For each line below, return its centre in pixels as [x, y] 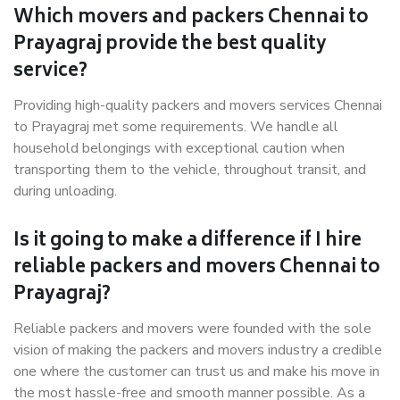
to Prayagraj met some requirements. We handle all [176, 127]
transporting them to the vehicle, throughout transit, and [190, 170]
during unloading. [65, 191]
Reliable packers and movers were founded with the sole [192, 329]
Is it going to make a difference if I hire [187, 242]
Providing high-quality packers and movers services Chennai [198, 105]
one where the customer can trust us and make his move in [196, 371]
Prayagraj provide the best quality [170, 45]
